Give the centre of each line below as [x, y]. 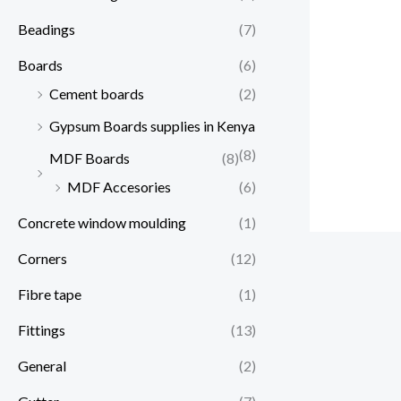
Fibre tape [50, 294]
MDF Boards [90, 158]
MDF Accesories [119, 187]
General [42, 366]
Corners [43, 259]
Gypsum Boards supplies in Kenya [152, 126]
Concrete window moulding [102, 223]
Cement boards [97, 94]
